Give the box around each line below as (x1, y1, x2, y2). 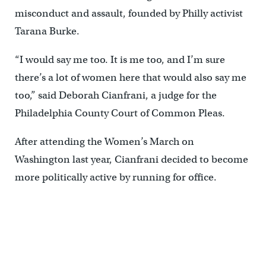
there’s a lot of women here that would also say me (14, 71, 246, 84)
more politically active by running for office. (14, 170, 217, 183)
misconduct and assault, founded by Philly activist (14, 7, 243, 20)
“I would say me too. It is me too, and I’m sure (14, 53, 225, 66)
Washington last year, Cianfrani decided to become (14, 153, 248, 166)
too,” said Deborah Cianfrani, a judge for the (14, 88, 217, 102)
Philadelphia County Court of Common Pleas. (14, 106, 225, 119)
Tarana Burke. (14, 24, 80, 37)
